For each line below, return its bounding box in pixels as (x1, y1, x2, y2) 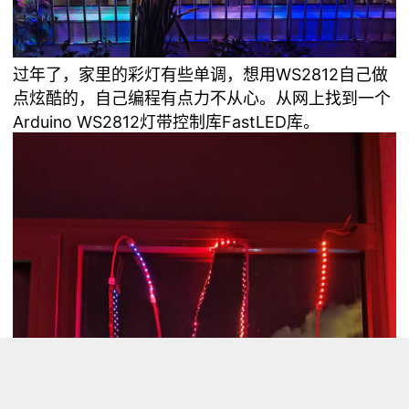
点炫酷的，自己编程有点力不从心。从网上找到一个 (13, 88, 392, 108)
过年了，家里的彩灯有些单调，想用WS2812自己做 (13, 64, 389, 84)
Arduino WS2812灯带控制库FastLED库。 (13, 111, 320, 131)
